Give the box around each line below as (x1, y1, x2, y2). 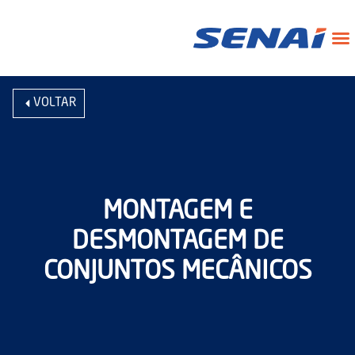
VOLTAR (33, 97, 76, 109)
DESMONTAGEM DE (71, 230, 284, 255)
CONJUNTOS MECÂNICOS (43, 260, 312, 285)
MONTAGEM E (102, 200, 253, 225)
